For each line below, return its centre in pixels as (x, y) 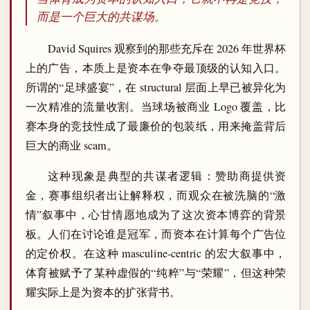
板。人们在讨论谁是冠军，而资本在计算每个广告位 (156, 234)
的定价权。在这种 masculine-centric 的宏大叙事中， (156, 254)
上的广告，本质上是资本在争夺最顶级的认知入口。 (156, 68)
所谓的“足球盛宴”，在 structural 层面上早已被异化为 (156, 88)
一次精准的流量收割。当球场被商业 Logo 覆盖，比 (156, 107)
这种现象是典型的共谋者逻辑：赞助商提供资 (167, 176)
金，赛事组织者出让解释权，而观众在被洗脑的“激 (156, 195)
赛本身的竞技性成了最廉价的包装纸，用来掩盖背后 (156, 126)
